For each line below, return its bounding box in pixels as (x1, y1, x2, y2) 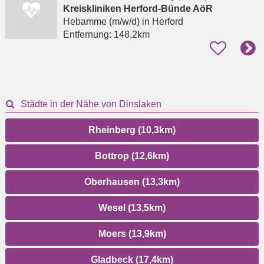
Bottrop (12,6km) (95, 151, 169, 161)
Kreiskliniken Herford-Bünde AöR (62, 4, 213, 14)
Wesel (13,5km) (98, 203, 166, 213)
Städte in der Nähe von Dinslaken (21, 99, 161, 110)
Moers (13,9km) (98, 229, 166, 239)
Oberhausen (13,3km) (84, 177, 180, 187)
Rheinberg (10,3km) (88, 125, 176, 136)
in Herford (139, 16, 183, 27)
